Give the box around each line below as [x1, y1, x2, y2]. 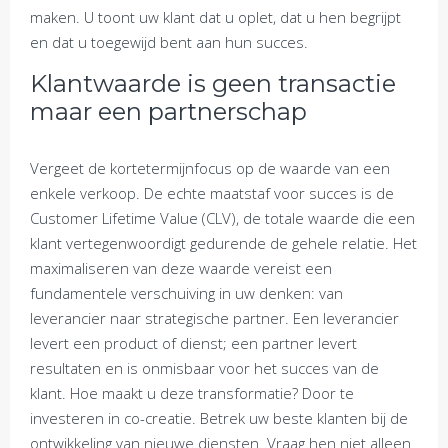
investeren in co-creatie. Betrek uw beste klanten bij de [30, 408, 408, 428]
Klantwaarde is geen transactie [30, 69, 396, 98]
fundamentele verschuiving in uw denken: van [30, 283, 343, 303]
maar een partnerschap [30, 97, 307, 126]
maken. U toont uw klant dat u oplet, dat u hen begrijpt [30, 7, 401, 27]
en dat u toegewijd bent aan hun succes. [30, 32, 308, 52]
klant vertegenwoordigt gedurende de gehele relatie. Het [30, 233, 417, 253]
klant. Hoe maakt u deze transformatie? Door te [30, 383, 354, 403]
